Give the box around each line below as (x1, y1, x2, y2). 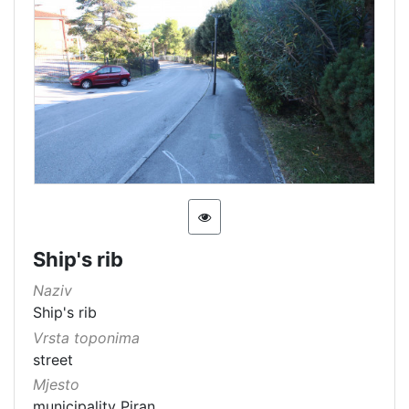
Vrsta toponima (33, 328, 140, 347)
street (33, 350, 73, 369)
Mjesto (33, 374, 79, 393)
